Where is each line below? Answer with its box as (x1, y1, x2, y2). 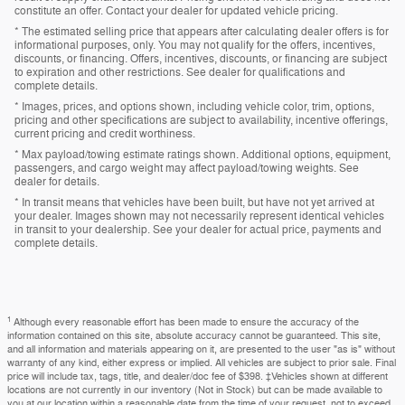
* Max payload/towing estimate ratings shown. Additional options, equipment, (14, 146, 391, 162)
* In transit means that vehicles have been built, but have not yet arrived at (14, 194, 374, 210)
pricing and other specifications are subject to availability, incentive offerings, (14, 112, 388, 127)
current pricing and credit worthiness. (14, 126, 195, 141)
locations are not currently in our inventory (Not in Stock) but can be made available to (7, 383, 382, 396)
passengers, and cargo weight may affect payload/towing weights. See (14, 160, 359, 175)
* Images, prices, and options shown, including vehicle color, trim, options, (14, 99, 374, 114)
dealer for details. (14, 174, 99, 189)
